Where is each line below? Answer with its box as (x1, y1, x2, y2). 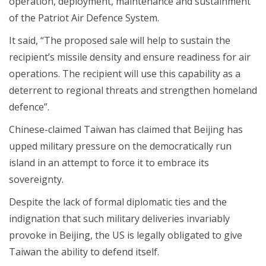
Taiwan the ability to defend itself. (9, 245, 159, 258)
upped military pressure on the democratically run (9, 139, 232, 153)
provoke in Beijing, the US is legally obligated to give (9, 228, 242, 242)
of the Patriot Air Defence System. (9, 11, 159, 24)
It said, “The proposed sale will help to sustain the (9, 33, 230, 47)
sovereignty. (9, 172, 64, 186)
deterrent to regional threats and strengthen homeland (9, 83, 257, 97)
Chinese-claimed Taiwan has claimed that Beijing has (9, 122, 243, 136)
